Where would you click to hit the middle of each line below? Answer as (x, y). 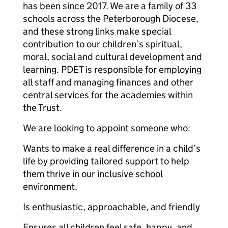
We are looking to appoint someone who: (107, 128)
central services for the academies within (108, 95)
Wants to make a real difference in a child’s (112, 148)
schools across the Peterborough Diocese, (111, 19)
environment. (50, 187)
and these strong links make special (97, 31)
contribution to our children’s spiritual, (103, 44)
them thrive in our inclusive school (93, 174)
